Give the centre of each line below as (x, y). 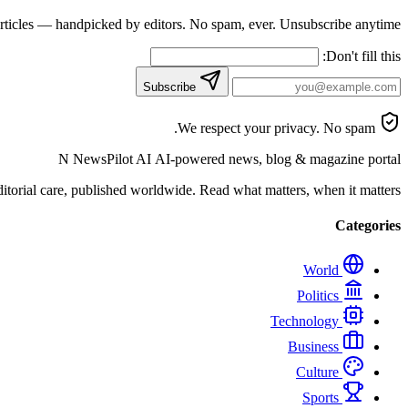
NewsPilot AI (114, 158)
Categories (368, 225)
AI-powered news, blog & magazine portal (278, 158)
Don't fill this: (363, 56)
